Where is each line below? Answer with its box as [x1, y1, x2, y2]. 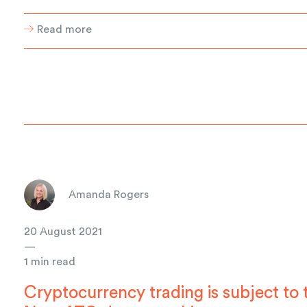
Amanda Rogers [69, 189, 149, 201]
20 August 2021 [24, 225, 103, 237]
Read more [37, 23, 93, 35]
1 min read [24, 256, 76, 267]
